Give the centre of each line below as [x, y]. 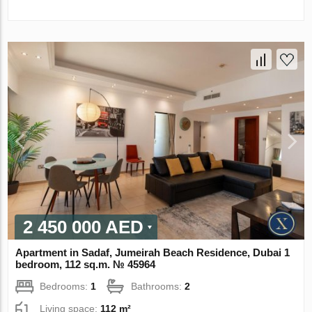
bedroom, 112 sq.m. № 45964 [86, 264]
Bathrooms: [158, 286]
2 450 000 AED [84, 227]
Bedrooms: [65, 286]
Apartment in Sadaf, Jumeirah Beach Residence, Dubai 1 [153, 252]
